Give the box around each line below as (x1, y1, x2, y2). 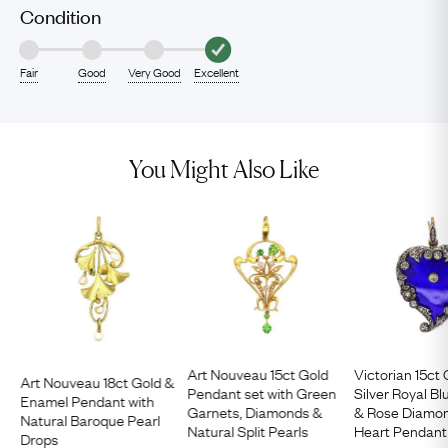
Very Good (127, 63, 181, 81)
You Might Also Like (129, 155, 319, 184)
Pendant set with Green (187, 380, 337, 403)
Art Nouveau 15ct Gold (187, 361, 329, 384)
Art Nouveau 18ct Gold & (19, 369, 174, 392)
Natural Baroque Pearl (19, 407, 160, 430)
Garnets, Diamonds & (187, 399, 323, 422)
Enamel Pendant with (19, 388, 154, 411)
